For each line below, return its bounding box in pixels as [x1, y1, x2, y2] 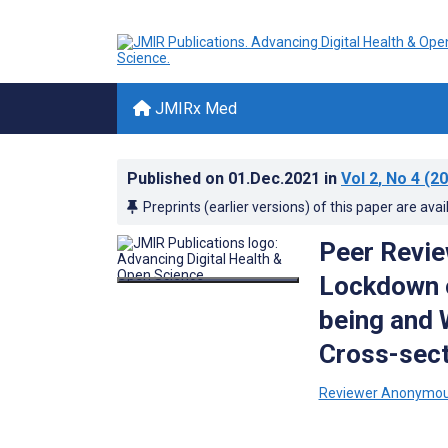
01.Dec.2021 [228, 169, 324, 188]
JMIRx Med [151, 99, 237, 118]
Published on [127, 169, 228, 188]
